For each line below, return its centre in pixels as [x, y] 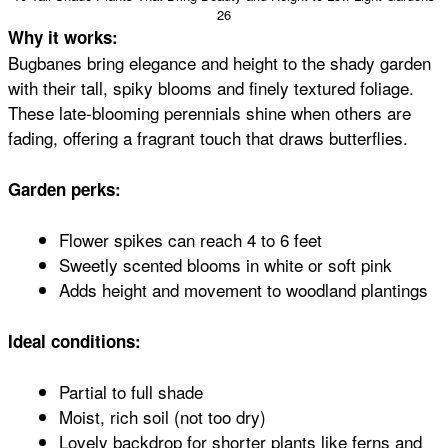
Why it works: [63, 37]
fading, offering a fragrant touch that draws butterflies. [208, 138]
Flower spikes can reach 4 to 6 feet [190, 240]
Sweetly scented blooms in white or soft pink [225, 265]
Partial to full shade [131, 392]
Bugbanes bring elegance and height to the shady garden [219, 63]
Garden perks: [64, 188]
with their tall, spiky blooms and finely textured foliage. [211, 88]
